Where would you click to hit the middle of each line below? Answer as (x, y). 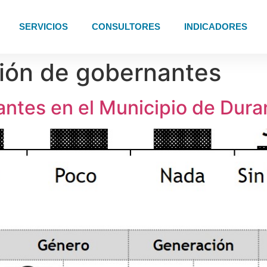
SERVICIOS (44, 27)
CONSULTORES (126, 27)
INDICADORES (216, 27)
